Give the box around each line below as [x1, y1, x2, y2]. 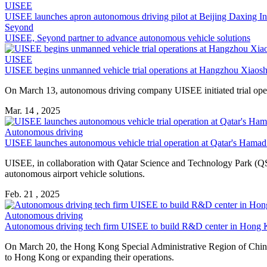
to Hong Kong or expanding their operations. [5, 252, 174, 262]
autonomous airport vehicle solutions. [5, 168, 145, 179]
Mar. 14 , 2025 [5, 105, 60, 116]
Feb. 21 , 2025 [5, 188, 60, 199]
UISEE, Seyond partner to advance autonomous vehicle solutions [5, 32, 250, 43]
